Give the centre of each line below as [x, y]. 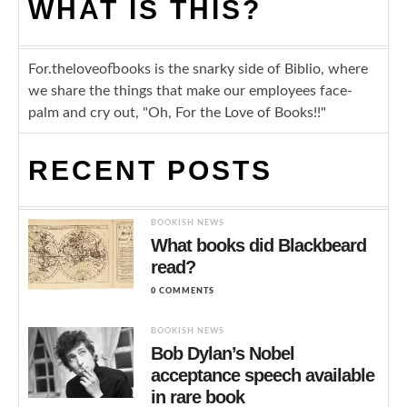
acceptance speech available [263, 376]
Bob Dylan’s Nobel [223, 354]
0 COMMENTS [183, 292]
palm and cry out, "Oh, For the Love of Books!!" [177, 113]
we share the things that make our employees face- [190, 91]
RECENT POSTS [150, 170]
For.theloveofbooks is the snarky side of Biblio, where [198, 69]
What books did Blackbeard [259, 246]
